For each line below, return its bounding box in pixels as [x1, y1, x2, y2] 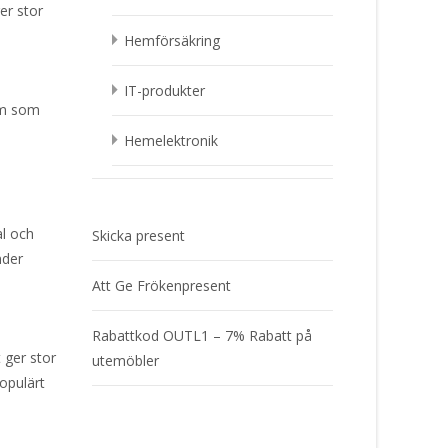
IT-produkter [124, 81, 205, 100]
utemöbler [92, 351, 159, 370]
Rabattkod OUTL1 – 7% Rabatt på [92, 326, 312, 345]
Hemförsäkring [124, 31, 220, 50]
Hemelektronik [124, 131, 218, 150]
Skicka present [92, 226, 185, 245]
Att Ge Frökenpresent [92, 276, 231, 295]
